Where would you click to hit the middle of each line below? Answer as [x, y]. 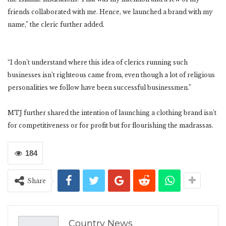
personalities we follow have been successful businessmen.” [99, 88]
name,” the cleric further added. [56, 25]
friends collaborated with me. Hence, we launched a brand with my [110, 12]
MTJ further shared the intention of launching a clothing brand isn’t [112, 113]
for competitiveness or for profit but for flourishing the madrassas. [110, 126]
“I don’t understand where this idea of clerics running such [98, 63]
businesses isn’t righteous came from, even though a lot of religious [111, 75]
